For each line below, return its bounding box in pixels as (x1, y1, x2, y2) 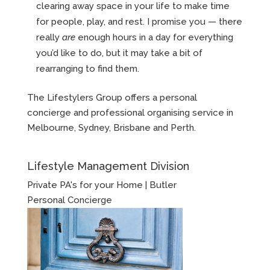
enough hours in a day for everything (77, 32, 233, 43)
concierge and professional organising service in (27, 107, 233, 119)
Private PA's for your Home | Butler (27, 180, 177, 191)
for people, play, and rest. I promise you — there (36, 16, 242, 28)
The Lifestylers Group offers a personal (27, 92, 197, 104)
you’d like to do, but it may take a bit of (36, 48, 202, 59)
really (36, 32, 62, 43)
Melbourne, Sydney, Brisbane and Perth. (27, 122, 196, 134)
